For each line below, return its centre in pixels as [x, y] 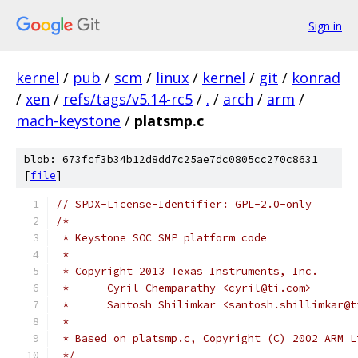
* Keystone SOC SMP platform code [161, 238]
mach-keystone [68, 121]
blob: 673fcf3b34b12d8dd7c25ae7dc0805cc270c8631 [171, 159]
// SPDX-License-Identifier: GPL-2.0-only [184, 204]
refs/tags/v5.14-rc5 [128, 99]
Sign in [325, 26]
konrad [316, 78]
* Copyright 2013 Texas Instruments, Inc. [187, 271]
